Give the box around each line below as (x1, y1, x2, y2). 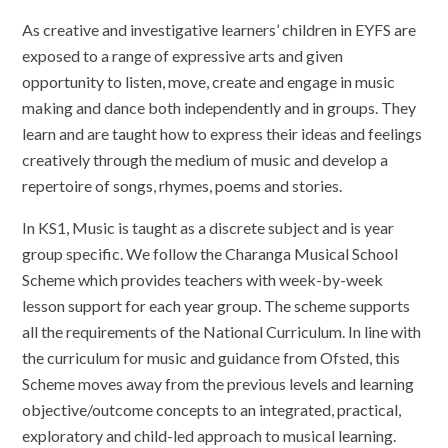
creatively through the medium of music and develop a (22, 149, 389, 169)
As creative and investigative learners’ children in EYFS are (22, 19, 417, 39)
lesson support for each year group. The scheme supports (22, 295, 411, 315)
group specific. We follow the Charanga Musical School (22, 243, 399, 263)
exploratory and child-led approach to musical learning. (22, 425, 397, 445)
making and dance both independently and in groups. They (22, 97, 417, 117)
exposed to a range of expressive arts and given (22, 45, 344, 65)
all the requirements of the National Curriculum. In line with (22, 321, 422, 341)
